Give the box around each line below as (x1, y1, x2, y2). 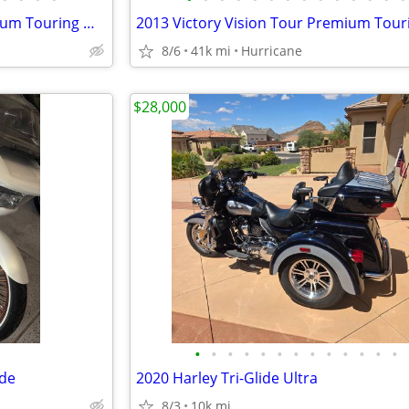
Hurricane (241, 42, 302, 59)
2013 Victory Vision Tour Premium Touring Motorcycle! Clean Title (83, 13, 95, 33)
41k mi (191, 42, 231, 59)
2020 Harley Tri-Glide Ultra (136, 368, 318, 388)
